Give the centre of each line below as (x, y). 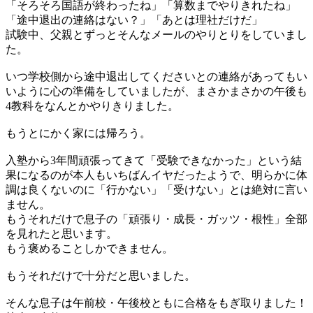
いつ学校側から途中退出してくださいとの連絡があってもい (156, 76)
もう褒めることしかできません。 (89, 248)
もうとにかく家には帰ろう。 (78, 133)
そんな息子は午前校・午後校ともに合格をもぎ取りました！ (156, 303)
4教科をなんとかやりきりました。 (92, 105)
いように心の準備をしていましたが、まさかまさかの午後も (156, 91)
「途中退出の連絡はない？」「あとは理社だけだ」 (134, 20)
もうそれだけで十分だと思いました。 (101, 275)
